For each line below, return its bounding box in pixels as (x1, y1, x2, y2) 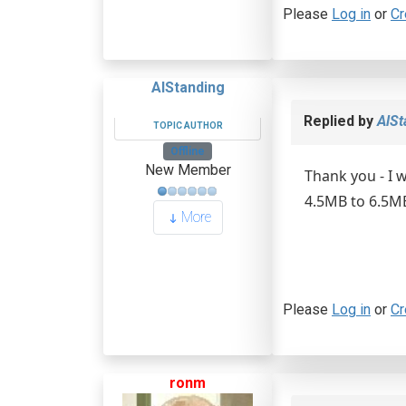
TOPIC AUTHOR (152, 121, 223, 130)
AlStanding (150, 79, 225, 96)
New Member (144, 161, 231, 179)
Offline (170, 145, 205, 158)
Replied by (304, 112, 377, 130)
